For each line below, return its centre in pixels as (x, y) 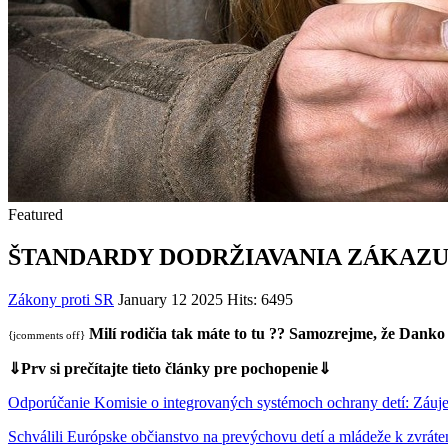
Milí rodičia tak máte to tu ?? (187, 333)
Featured (35, 214)
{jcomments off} (46, 335)
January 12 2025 (172, 299)
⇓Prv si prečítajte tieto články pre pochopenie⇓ (169, 368)
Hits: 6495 (260, 299)
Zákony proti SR (61, 299)
